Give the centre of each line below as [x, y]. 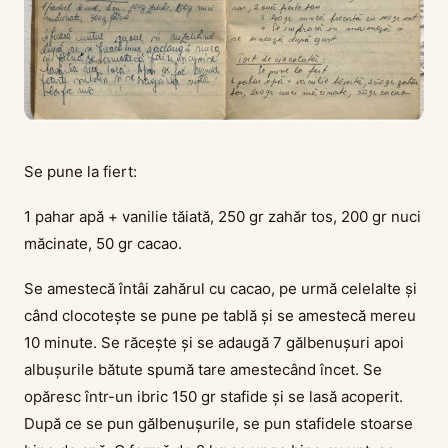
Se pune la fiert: [80, 171]
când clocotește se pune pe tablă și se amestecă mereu [220, 315]
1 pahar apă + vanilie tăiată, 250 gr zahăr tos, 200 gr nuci [222, 216]
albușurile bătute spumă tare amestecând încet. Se [203, 369]
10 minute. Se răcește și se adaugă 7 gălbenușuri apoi [214, 342]
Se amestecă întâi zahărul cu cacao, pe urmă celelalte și [220, 288]
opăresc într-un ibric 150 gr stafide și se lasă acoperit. [213, 396]
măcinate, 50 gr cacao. [103, 243]
